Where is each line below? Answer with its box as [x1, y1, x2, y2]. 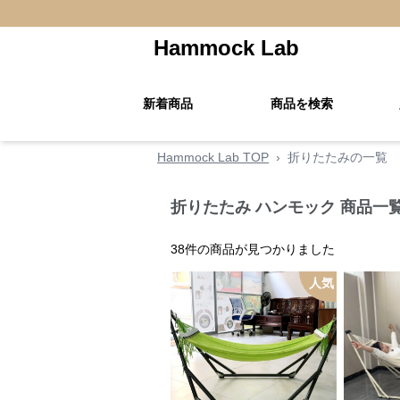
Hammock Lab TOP [157, 150, 269, 164]
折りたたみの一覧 [287, 150, 387, 164]
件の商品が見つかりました [184, 242, 335, 256]
